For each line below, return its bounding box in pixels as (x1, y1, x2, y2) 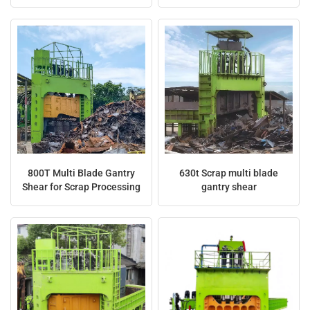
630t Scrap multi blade (179, 167, 278, 179)
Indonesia (154, 48, 202, 61)
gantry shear (201, 181, 257, 192)
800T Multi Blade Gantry (28, 167, 135, 179)
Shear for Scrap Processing (22, 181, 140, 192)
